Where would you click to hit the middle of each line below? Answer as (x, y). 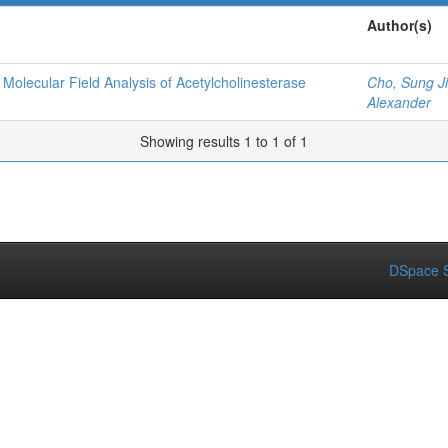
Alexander (399, 102)
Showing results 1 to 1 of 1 (224, 141)
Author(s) (399, 25)
